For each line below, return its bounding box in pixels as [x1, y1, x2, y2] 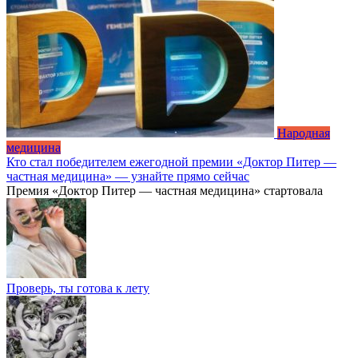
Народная [277, 126, 330, 141]
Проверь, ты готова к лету [6, 281, 149, 296]
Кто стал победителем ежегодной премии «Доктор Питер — [6, 155, 336, 169]
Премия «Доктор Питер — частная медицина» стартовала [6, 184, 323, 198]
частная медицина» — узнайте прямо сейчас [6, 169, 249, 184]
